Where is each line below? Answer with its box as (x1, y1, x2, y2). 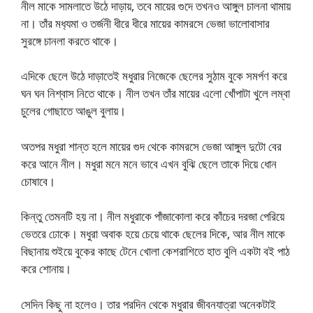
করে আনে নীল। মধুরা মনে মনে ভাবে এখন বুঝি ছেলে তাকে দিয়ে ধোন (21, 155, 277, 172)
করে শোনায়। (21, 261, 71, 277)
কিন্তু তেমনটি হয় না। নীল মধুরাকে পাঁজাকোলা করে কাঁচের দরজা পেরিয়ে (21, 208, 284, 225)
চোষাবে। (21, 173, 55, 189)
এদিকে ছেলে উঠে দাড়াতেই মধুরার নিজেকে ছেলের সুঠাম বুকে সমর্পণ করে (21, 68, 287, 85)
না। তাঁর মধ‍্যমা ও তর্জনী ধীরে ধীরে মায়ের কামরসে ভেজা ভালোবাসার (21, 15, 270, 31)
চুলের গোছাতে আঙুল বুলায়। (21, 103, 126, 119)
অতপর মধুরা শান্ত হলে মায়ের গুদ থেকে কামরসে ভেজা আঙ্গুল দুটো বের (21, 138, 282, 154)
